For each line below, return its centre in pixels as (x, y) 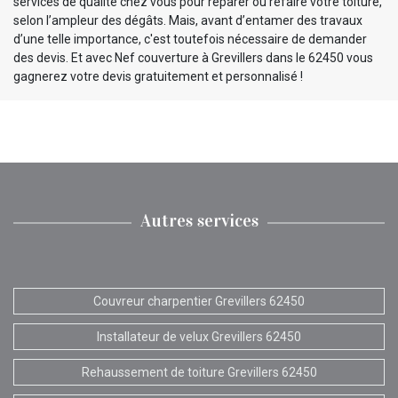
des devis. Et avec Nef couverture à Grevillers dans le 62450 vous (193, 57)
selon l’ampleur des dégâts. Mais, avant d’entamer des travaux (188, 20)
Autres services (199, 220)
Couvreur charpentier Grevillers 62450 (199, 301)
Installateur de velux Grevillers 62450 (199, 336)
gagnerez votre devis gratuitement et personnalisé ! (158, 76)
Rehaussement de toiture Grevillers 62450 (199, 372)
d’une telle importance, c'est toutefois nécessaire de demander (190, 39)
